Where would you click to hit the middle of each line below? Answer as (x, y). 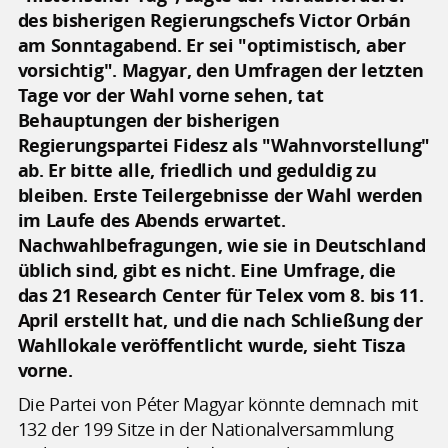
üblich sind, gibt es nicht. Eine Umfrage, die (207, 269)
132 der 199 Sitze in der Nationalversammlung (205, 428)
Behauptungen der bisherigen (148, 119)
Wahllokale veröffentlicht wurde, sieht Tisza (211, 344)
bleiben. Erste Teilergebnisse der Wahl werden (220, 194)
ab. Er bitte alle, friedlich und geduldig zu (197, 169)
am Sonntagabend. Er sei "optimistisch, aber (211, 44)
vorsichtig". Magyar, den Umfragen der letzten (221, 69)
